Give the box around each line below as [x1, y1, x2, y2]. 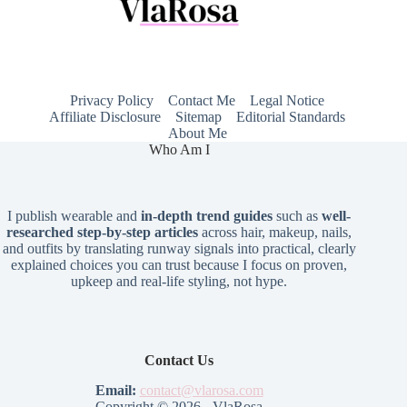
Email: [94, 382, 136, 398]
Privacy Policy [70, 92, 154, 108]
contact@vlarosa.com [139, 382, 263, 398]
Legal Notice [250, 92, 325, 108]
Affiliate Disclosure [49, 108, 162, 124]
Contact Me [168, 92, 236, 108]
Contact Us [144, 352, 214, 369]
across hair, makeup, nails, [198, 223, 352, 240]
